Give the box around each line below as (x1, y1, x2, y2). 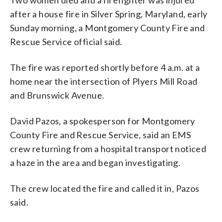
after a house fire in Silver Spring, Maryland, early (10, 8, 208, 19)
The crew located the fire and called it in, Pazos (10, 182, 200, 194)
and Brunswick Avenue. (10, 89, 105, 101)
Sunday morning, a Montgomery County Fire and (10, 22, 205, 33)
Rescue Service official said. (10, 36, 122, 47)
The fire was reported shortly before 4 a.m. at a (10, 61, 200, 73)
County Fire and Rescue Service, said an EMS (10, 129, 191, 140)
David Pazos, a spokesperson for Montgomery (10, 115, 195, 126)
